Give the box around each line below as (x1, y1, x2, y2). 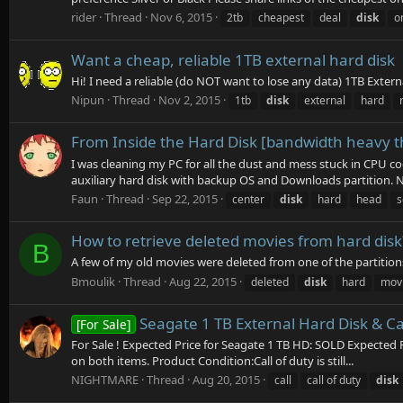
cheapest (258, 10, 304, 26)
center (232, 191, 264, 207)
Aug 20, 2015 (193, 372, 260, 389)
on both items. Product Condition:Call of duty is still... (71, 353, 354, 370)
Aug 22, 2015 (169, 273, 237, 290)
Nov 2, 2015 (158, 92, 220, 108)
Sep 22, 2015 (152, 190, 218, 207)
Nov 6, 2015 (150, 9, 212, 26)
